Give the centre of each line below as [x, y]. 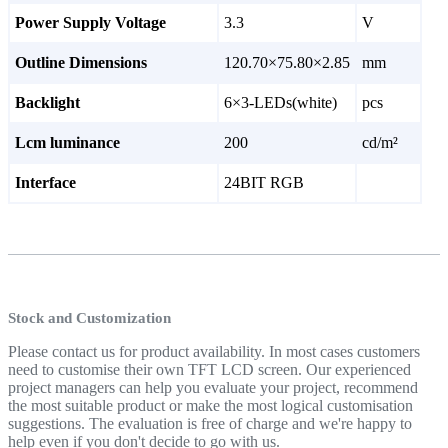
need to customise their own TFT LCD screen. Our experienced [209, 370]
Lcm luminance [67, 143]
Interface [45, 183]
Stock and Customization [89, 318]
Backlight [47, 103]
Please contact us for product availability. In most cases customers [214, 352]
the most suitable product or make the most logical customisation [210, 406]
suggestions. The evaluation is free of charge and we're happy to [210, 424]
